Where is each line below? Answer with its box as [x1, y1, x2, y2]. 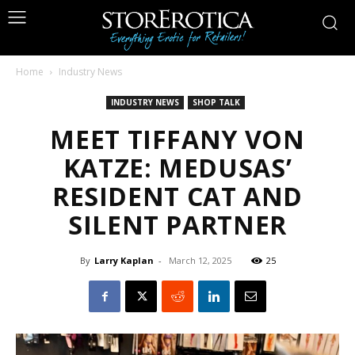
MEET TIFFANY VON [50, 122, 305, 156]
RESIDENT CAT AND [52, 179, 303, 213]
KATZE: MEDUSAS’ [63, 151, 292, 185]
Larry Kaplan [94, 254, 154, 266]
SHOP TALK [193, 97, 240, 108]
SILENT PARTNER [68, 208, 287, 242]
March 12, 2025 [168, 254, 231, 266]
